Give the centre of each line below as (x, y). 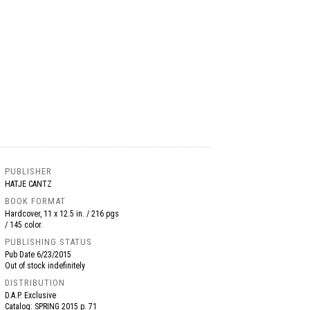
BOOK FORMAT (36, 201)
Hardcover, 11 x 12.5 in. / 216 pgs (62, 214)
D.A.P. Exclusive (31, 295)
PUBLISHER (29, 171)
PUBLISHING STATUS (49, 242)
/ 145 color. (24, 225)
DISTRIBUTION (35, 283)
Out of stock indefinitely (45, 266)
